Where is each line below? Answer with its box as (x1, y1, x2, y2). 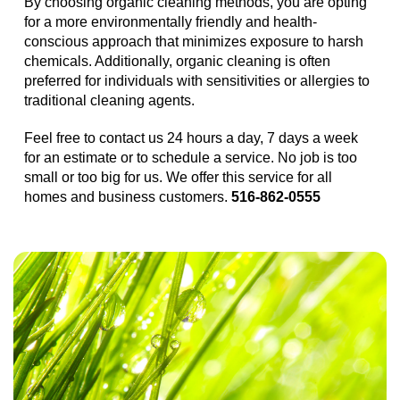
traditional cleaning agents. (24, 93, 195, 109)
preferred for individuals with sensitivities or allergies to (24, 73, 370, 89)
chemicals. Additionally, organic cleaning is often (24, 54, 330, 70)
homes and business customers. (24, 189, 231, 205)
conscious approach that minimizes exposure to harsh (24, 34, 363, 50)
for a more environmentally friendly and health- (24, 14, 317, 30)
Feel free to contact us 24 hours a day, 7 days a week (24, 130, 358, 146)
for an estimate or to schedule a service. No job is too (24, 150, 357, 166)
